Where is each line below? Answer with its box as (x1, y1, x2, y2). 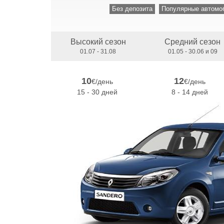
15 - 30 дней (77, 88, 117, 96)
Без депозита (111, 5, 152, 12)
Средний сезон (164, 37, 220, 46)
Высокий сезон (70, 37, 126, 46)
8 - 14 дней (171, 88, 208, 96)
